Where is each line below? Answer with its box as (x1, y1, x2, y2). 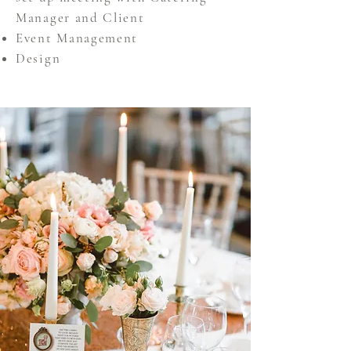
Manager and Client (16, 9, 145, 26)
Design (16, 50, 65, 67)
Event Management (16, 30, 143, 46)
